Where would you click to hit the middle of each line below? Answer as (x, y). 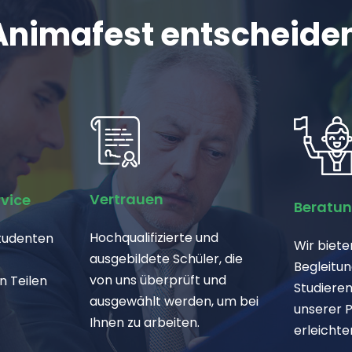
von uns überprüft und (158, 280)
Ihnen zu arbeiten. (144, 323)
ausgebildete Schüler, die (166, 259)
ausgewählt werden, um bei (174, 302)
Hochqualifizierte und (154, 238)
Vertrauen (126, 200)
